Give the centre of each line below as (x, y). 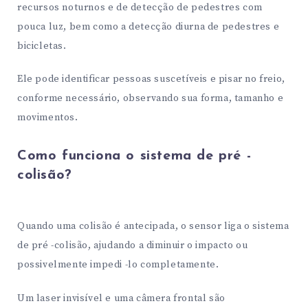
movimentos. (48, 118)
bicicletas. (42, 46)
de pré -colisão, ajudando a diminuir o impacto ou (133, 246)
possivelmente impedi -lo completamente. (118, 265)
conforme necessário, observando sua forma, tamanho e (151, 99)
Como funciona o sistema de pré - (134, 156)
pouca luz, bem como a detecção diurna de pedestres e (148, 26)
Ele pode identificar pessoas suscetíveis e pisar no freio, (151, 79)
